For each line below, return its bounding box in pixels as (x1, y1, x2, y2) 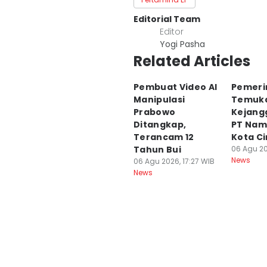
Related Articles (133, 51, 250, 71)
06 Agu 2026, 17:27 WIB (133, 156, 215, 166)
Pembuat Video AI (133, 81, 218, 93)
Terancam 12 (133, 131, 194, 143)
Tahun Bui (133, 144, 182, 156)
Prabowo (133, 106, 176, 118)
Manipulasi (133, 94, 185, 105)
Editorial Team (133, 13, 200, 25)
